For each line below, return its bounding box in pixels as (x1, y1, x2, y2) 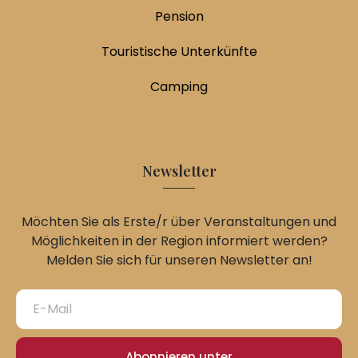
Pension (154, 6, 204, 26)
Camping (150, 77, 208, 96)
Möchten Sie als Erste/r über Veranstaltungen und (22, 212, 336, 231)
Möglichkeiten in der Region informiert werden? (30, 231, 328, 250)
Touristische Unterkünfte (101, 42, 257, 61)
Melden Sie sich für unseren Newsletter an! (46, 250, 312, 269)
